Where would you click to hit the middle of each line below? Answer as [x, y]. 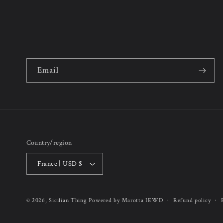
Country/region [49, 143]
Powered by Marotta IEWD [126, 200]
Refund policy [192, 200]
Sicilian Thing [68, 200]
